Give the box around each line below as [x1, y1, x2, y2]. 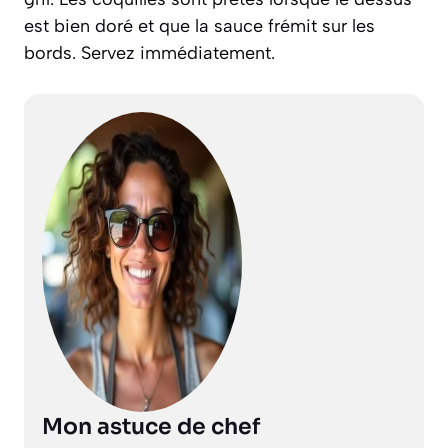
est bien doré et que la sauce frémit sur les [24, 14, 375, 37]
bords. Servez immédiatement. [24, 41, 275, 64]
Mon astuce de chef [41, 412, 260, 440]
